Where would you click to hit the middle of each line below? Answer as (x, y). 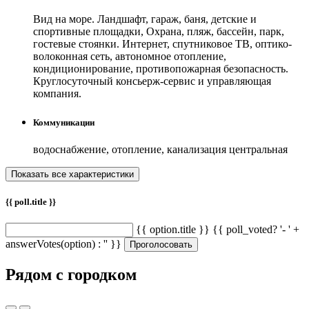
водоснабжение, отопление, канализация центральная (160, 149)
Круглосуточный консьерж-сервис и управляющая (152, 81)
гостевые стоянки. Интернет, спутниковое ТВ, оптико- (162, 44)
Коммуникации (64, 122)
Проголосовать (161, 245)
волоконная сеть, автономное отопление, (130, 57)
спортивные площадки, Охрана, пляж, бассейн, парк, (159, 32)
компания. (57, 94)
